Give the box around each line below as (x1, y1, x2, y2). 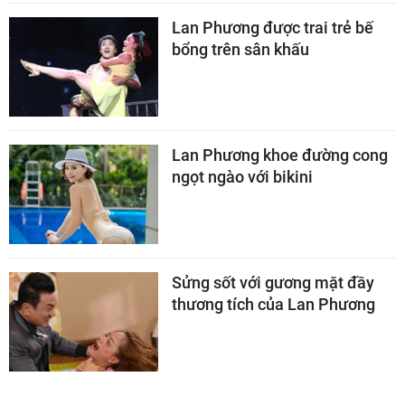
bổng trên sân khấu (172, 39, 309, 59)
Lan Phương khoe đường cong (172, 145, 388, 165)
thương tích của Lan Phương (172, 294, 375, 314)
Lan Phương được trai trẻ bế (172, 17, 373, 37)
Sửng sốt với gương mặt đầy (172, 272, 374, 292)
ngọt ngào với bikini (172, 166, 313, 186)
